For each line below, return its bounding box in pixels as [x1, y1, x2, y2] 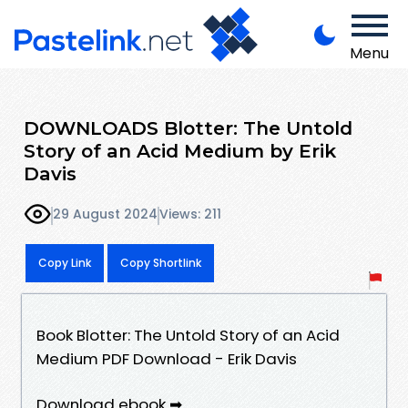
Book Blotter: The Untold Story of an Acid [36, 323, 340, 346]
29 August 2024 [53, 205, 158, 224]
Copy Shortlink [120, 254, 201, 270]
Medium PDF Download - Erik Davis [36, 347, 297, 370]
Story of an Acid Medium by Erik [24, 138, 336, 162]
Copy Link [38, 254, 91, 270]
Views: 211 [159, 205, 221, 224]
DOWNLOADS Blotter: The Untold [24, 116, 352, 139]
